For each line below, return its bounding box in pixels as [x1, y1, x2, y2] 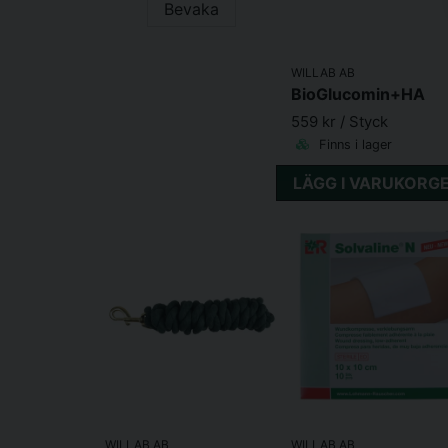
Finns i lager [314, 136, 392, 152]
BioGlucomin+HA [290, 84, 425, 105]
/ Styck [339, 111, 388, 131]
